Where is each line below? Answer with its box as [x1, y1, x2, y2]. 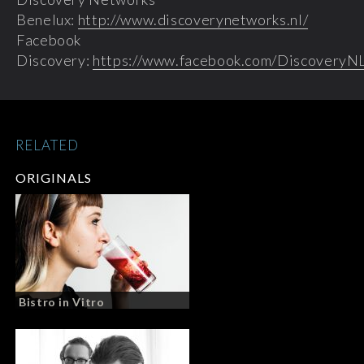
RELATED [15, 136, 79, 154]
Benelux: [16, 11, 78, 28]
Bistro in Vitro [19, 295, 105, 309]
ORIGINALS [15, 170, 92, 185]
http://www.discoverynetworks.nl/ [77, 11, 309, 28]
